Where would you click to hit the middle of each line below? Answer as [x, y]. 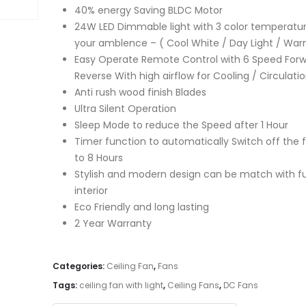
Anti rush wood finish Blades [140, 92]
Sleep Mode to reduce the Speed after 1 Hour [181, 125]
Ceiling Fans [193, 285]
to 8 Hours [98, 157]
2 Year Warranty [113, 223]
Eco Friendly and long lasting [141, 207]
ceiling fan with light [121, 285]
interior [91, 190]
